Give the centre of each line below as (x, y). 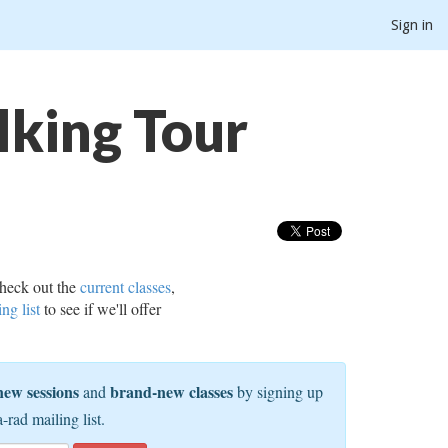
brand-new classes (172, 391)
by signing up (278, 391)
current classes (126, 286)
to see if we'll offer (101, 308)
